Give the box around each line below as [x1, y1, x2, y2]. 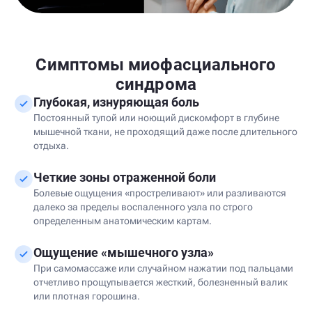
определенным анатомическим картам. [33, 215, 212, 226]
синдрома [116, 75, 196, 94]
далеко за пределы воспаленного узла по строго [33, 201, 253, 212]
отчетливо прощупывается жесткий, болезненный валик [33, 276, 288, 288]
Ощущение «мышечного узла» [33, 245, 214, 260]
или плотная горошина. [33, 290, 140, 302]
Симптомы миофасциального [36, 55, 276, 75]
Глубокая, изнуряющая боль [33, 95, 199, 109]
